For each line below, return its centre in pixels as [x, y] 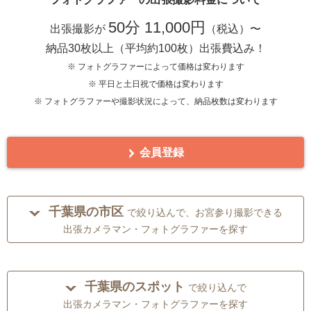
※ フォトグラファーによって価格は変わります [155, 67]
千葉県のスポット [134, 287]
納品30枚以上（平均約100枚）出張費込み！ [155, 49]
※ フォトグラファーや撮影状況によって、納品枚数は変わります [155, 102]
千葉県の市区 [86, 212]
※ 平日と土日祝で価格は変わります [155, 84]
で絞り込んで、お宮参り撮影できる [204, 213]
